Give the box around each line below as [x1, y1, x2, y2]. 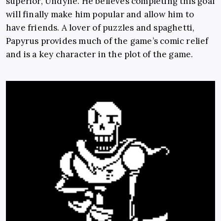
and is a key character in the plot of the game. [6, 48, 193, 60]
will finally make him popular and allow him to [6, 8, 194, 20]
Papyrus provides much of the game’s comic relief [6, 35, 209, 46]
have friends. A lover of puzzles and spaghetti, [6, 22, 195, 33]
